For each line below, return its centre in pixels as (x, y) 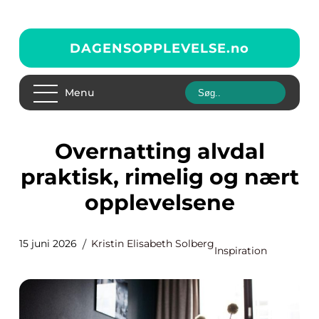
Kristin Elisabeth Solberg (153, 244)
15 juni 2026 (48, 244)
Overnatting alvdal (63, 151)
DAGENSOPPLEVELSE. (150, 48)
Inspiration (241, 251)
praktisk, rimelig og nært (159, 177)
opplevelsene (159, 203)
